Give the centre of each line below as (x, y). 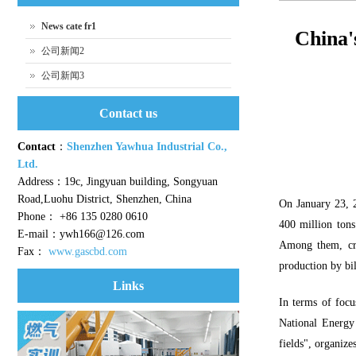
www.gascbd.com (87, 252)
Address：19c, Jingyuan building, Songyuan (117, 182)
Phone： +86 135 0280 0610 (82, 217)
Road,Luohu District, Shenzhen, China (104, 199)
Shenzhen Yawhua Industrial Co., (147, 147)
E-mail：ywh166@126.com (81, 234)
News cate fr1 (68, 26)
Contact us (128, 113)
